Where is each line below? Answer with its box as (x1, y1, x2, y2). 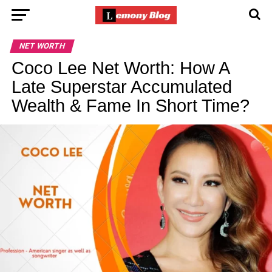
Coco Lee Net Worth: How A (11, 58, 229, 78)
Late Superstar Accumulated (11, 77, 232, 97)
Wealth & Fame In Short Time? (11, 96, 250, 115)
